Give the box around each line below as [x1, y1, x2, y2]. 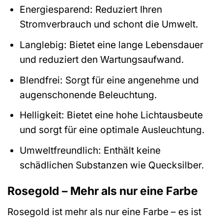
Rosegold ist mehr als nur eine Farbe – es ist [7, 206, 201, 218]
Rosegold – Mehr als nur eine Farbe [7, 184, 198, 198]
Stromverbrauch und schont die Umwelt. [19, 18, 198, 30]
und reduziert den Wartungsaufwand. [19, 53, 184, 65]
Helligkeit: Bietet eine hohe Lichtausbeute [19, 109, 203, 121]
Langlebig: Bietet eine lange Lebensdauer [19, 38, 203, 51]
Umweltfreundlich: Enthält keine [19, 144, 161, 156]
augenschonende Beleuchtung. [19, 88, 157, 101]
